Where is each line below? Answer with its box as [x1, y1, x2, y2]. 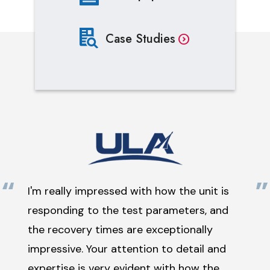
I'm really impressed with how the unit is [28, 184, 229, 198]
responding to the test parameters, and [28, 203, 228, 218]
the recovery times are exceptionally [28, 222, 213, 237]
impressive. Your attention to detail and [28, 242, 226, 256]
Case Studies [105, 30, 176, 48]
